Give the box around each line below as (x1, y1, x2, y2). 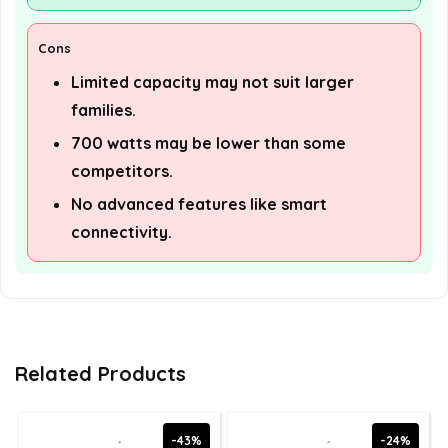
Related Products (15, 361, 186, 387)
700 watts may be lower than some (71, 133, 346, 154)
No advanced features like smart (71, 194, 327, 215)
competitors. (71, 161, 173, 182)
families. (71, 100, 136, 121)
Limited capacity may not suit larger (71, 72, 354, 93)
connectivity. (71, 222, 172, 243)
